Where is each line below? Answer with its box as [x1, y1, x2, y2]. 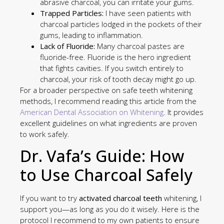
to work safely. [20, 128, 69, 139]
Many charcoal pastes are [95, 40, 184, 51]
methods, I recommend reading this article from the [20, 95, 196, 106]
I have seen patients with [103, 7, 191, 18]
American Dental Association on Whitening [20, 106, 163, 117]
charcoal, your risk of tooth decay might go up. [40, 73, 196, 84]
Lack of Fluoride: [40, 40, 95, 51]
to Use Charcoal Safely [20, 164, 192, 186]
